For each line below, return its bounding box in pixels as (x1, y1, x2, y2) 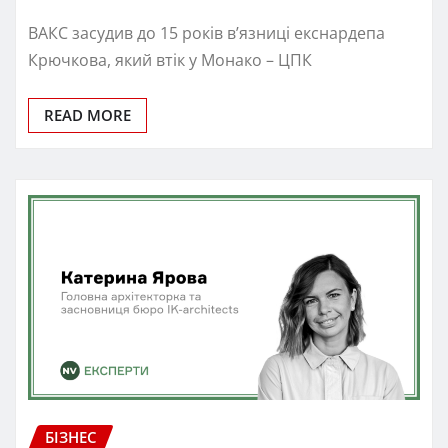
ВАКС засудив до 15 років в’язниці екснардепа (28, 21, 385, 44)
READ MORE (44, 104, 131, 125)
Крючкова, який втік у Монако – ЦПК (28, 48, 312, 71)
